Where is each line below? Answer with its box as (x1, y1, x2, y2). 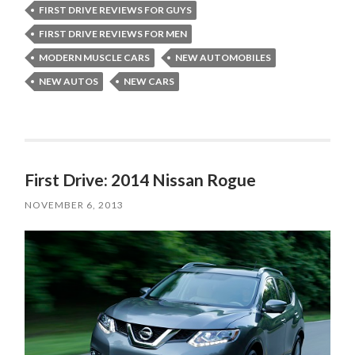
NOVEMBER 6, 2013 (25, 199, 124, 212)
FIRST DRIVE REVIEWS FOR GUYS (39, 4, 193, 17)
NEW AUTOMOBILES (175, 52, 272, 64)
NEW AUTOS (39, 75, 99, 88)
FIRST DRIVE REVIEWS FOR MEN (39, 28, 188, 40)
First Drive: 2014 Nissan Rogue (25, 170, 257, 190)
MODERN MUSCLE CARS (39, 52, 151, 64)
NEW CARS (124, 75, 175, 88)
